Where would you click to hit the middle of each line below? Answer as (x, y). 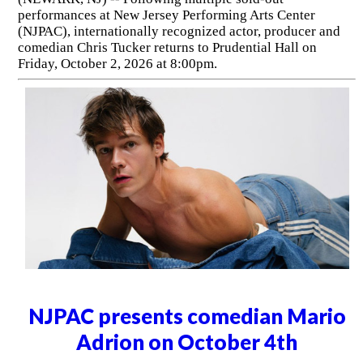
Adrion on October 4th (187, 342)
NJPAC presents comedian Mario (187, 316)
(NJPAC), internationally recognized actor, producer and (179, 31)
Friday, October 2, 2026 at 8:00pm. (119, 63)
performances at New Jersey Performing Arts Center (166, 15)
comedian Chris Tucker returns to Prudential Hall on (167, 47)
